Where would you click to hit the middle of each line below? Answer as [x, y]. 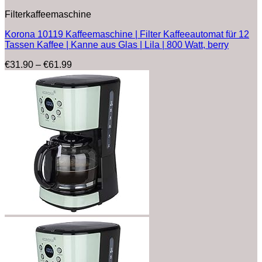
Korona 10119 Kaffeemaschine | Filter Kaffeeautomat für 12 [127, 34]
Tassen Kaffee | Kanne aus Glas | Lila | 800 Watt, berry [117, 44]
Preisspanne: [99, 64]
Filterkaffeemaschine [48, 14]
